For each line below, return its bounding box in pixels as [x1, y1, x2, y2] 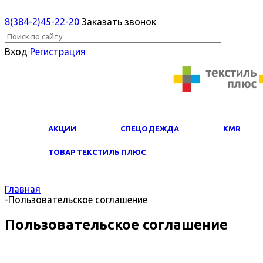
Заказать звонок [82, 16, 156, 27]
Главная [5, 184, 41, 194]
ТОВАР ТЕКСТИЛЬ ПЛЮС [48, 148, 146, 156]
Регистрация [30, 46, 86, 57]
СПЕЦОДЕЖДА [120, 124, 179, 133]
